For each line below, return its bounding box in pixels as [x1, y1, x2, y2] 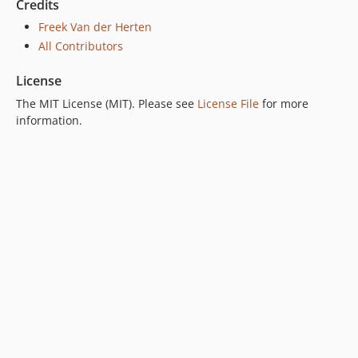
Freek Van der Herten [38, 19, 152, 35]
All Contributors [38, 38, 123, 54]
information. [16, 112, 82, 128]
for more [259, 95, 308, 111]
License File [197, 95, 259, 111]
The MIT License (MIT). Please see [16, 95, 197, 111]
